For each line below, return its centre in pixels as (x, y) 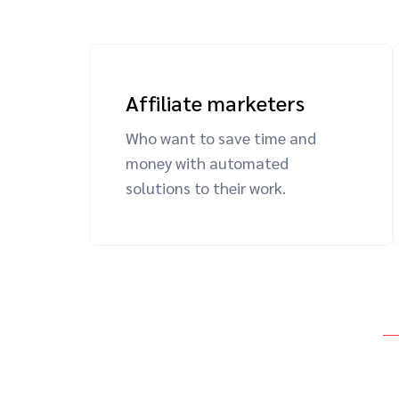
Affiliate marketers (215, 102)
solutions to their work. (206, 187)
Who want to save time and (221, 138)
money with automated (207, 163)
